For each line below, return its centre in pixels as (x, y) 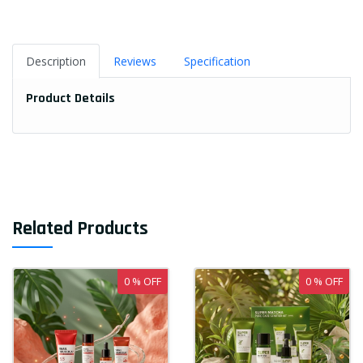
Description (56, 62)
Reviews (135, 62)
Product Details (70, 99)
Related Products (80, 229)
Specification (217, 62)
